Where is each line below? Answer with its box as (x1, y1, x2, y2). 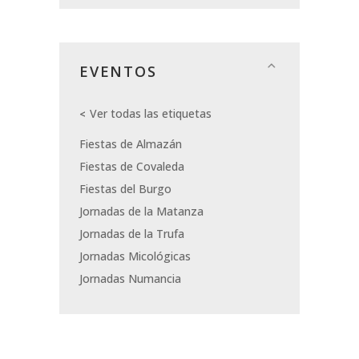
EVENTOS (79, 62, 157, 82)
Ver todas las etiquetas (90, 106, 212, 122)
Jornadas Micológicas (79, 248, 191, 264)
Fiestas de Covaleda (79, 159, 184, 175)
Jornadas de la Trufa (79, 226, 184, 242)
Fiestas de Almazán (79, 136, 182, 152)
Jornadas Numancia (79, 271, 181, 287)
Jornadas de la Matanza (79, 204, 204, 220)
